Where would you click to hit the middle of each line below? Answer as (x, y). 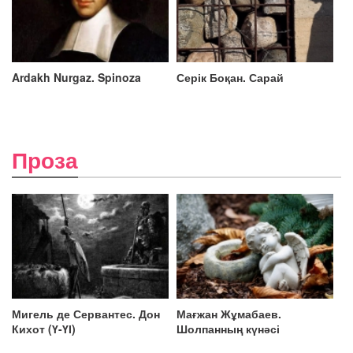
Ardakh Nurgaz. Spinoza (76, 78)
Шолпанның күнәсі (228, 328)
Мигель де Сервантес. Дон (86, 313)
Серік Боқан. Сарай (230, 78)
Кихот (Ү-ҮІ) (44, 328)
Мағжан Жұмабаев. (229, 313)
